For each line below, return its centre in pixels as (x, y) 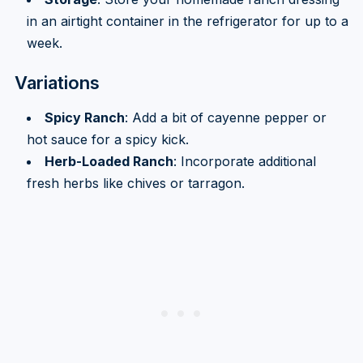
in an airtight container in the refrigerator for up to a (187, 21)
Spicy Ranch (84, 117)
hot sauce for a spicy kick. (107, 139)
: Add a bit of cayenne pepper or (225, 117)
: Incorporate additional (244, 161)
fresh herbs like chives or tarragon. (135, 183)
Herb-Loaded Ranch (109, 161)
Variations (57, 82)
